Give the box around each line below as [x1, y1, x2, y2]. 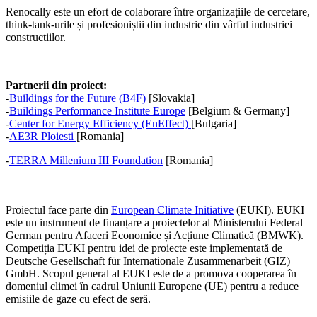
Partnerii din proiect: [6, 79, 107, 91]
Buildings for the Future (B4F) [9, 91, 146, 104]
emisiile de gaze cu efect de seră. [6, 292, 151, 305]
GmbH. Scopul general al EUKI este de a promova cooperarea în [6, 267, 296, 279]
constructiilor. [6, 30, 66, 43]
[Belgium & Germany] [185, 104, 298, 117]
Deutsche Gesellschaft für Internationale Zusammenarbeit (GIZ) [6, 254, 290, 267]
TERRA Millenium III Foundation [9, 154, 163, 166]
